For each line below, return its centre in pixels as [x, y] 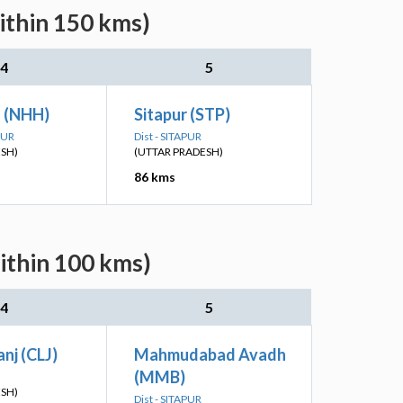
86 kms [155, 177]
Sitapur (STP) [182, 114]
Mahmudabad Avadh [210, 354]
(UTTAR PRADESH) [179, 152]
